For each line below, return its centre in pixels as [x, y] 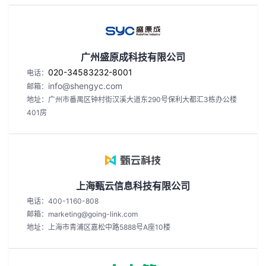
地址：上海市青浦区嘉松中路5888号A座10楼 [99, 227]
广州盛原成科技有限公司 [133, 57]
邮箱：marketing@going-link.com [82, 214]
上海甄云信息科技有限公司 [133, 186]
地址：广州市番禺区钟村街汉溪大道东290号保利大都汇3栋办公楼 [132, 99]
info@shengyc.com [85, 86]
